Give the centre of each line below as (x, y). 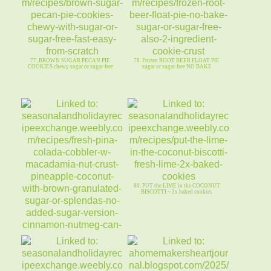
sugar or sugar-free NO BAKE (177, 67)
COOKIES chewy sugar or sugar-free (70, 67)
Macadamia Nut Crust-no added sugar (70, 253)
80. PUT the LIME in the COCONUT (177, 186)
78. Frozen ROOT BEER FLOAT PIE (177, 61)
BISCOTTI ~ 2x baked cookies (177, 192)
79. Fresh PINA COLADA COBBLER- (70, 247)
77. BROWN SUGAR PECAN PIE (70, 61)
